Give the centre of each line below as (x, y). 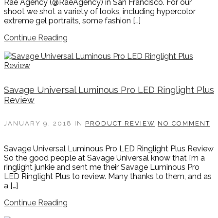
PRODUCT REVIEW (120, 124)
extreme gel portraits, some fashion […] (72, 21)
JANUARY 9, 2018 (39, 124)
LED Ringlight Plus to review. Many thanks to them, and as (108, 177)
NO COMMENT (184, 124)
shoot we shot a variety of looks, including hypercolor (100, 12)
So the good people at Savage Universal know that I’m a (104, 158)
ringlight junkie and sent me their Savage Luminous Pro (102, 167)
